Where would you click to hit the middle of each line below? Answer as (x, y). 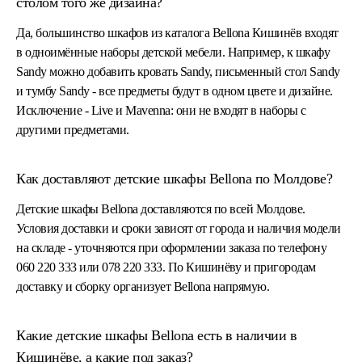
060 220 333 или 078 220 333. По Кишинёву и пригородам (166, 267)
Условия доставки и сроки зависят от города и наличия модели (179, 228)
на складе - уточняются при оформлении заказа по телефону (171, 247)
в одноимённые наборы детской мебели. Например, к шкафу (173, 52)
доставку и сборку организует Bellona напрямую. (143, 286)
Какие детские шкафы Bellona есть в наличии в (156, 335)
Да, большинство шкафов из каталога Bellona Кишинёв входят (177, 32)
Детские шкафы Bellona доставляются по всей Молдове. (161, 208)
